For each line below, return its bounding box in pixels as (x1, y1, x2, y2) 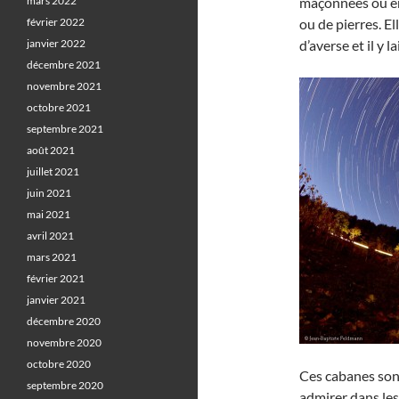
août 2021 (27, 143, 75, 157)
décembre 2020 (27, 314, 101, 328)
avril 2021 (27, 229, 74, 242)
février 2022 (27, 15, 85, 28)
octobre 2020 (27, 357, 91, 370)
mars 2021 (27, 250, 77, 264)
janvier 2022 (27, 37, 85, 50)
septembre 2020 (27, 379, 103, 392)
